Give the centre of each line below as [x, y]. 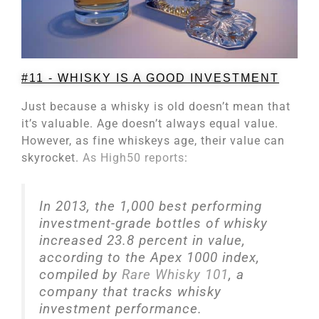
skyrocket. [52, 157]
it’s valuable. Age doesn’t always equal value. [150, 123]
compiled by [80, 274]
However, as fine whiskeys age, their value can [153, 140]
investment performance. [121, 308]
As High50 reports [134, 157]
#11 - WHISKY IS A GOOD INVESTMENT [150, 78]
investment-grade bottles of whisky [153, 223]
